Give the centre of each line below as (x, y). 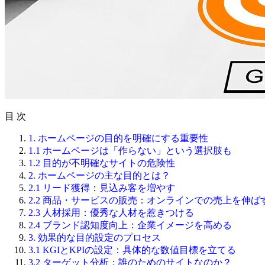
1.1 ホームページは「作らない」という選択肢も (130, 150)
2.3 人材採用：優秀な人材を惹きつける (111, 212)
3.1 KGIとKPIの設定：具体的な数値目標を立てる (132, 250)
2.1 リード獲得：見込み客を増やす (102, 188)
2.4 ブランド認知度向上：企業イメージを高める (130, 225)
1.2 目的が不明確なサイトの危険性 (102, 163)
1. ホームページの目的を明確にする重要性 (118, 138)
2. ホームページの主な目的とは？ (99, 175)
